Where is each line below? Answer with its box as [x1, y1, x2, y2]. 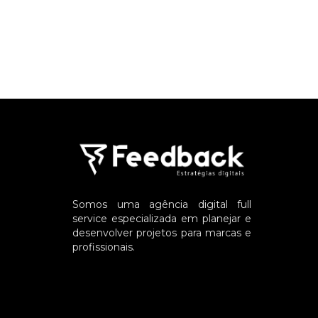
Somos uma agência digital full [72, 197, 251, 211]
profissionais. [72, 240, 135, 253]
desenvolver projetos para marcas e [72, 226, 251, 239]
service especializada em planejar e [72, 212, 251, 225]
